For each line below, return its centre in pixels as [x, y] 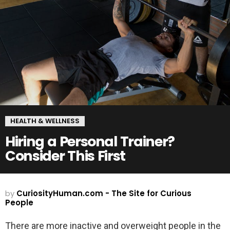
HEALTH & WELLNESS [45, 121]
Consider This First [65, 156]
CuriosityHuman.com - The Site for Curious [104, 193]
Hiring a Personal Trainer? [90, 141]
